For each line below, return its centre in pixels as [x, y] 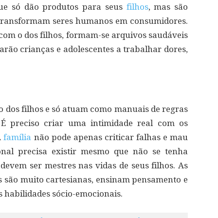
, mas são [168, 7]
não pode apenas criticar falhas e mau [110, 137]
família [18, 137]
